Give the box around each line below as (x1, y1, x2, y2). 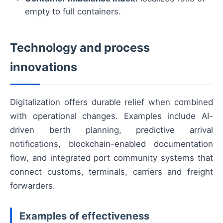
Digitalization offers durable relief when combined (10, 97, 213, 107)
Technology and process (10, 40, 150, 55)
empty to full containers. (25, 6, 121, 16)
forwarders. (10, 180, 55, 191)
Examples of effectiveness (19, 210, 149, 222)
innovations (10, 59, 77, 74)
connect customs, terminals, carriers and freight (10, 166, 213, 177)
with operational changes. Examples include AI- (10, 111, 213, 121)
